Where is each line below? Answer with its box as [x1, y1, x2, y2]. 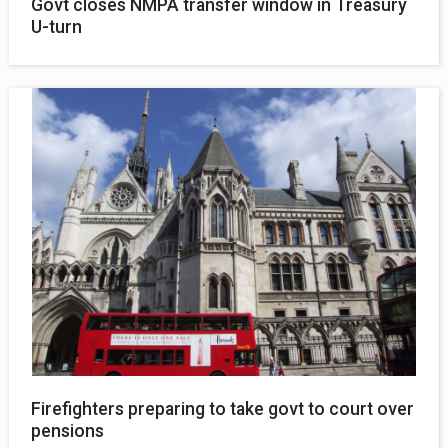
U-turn [31, 17, 83, 38]
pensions [31, 421, 105, 442]
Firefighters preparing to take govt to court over [31, 399, 415, 420]
